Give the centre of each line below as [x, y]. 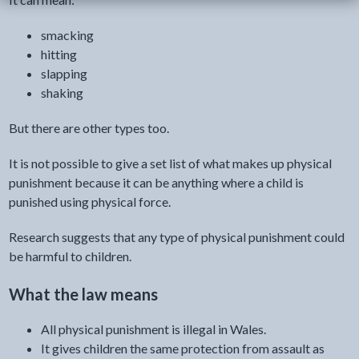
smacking [67, 35]
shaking [63, 93]
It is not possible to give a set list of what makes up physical [170, 163]
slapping [64, 74]
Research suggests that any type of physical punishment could [176, 237]
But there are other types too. [89, 128]
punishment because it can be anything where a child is [156, 183]
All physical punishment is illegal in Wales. [153, 329]
